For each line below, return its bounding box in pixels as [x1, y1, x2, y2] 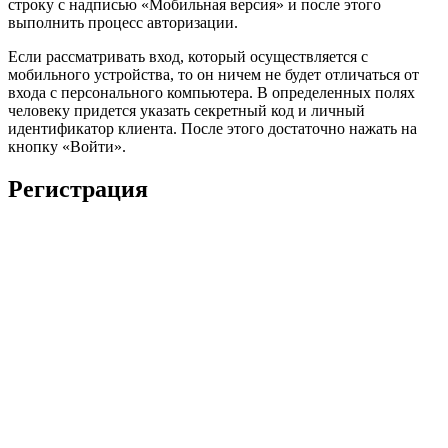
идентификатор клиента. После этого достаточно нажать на [8, 119, 417, 137]
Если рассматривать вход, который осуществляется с [8, 47, 368, 65]
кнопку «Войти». [8, 137, 126, 155]
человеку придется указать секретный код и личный [8, 101, 365, 119]
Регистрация [8, 175, 148, 202]
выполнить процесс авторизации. [8, 13, 238, 31]
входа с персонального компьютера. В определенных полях [8, 83, 415, 101]
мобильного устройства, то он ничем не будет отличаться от [8, 65, 419, 83]
